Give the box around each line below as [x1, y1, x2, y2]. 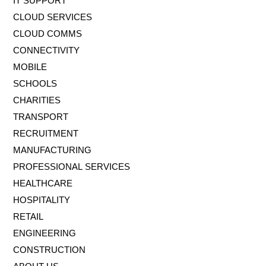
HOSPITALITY [13, 194, 70, 205]
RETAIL [13, 211, 43, 221]
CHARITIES [13, 94, 61, 105]
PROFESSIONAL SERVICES [13, 161, 130, 172]
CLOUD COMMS [13, 28, 82, 39]
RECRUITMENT [13, 128, 78, 138]
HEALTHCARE [13, 178, 72, 188]
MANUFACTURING [13, 144, 91, 155]
